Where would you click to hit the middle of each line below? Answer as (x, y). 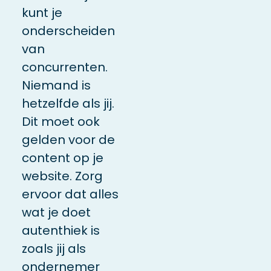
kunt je (42, 12)
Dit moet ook (60, 121)
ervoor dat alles (70, 194)
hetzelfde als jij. (68, 103)
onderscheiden (68, 31)
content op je (62, 158)
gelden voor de (68, 139)
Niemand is (56, 85)
